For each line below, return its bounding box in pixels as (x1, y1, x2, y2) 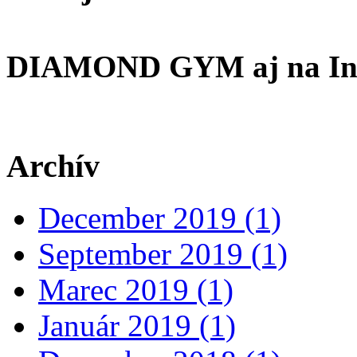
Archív (6, 148, 100, 185)
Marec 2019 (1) (38, 273, 233, 308)
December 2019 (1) (38, 201, 281, 236)
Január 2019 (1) (38, 308, 236, 343)
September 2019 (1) (38, 237, 288, 272)
